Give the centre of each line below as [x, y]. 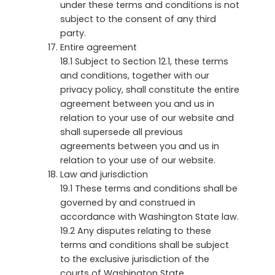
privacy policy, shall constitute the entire [150, 89]
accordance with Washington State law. [149, 216]
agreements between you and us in [140, 146]
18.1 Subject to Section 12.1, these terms [144, 61]
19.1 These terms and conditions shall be [149, 188]
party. [73, 33]
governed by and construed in [128, 202]
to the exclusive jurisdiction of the [135, 259]
